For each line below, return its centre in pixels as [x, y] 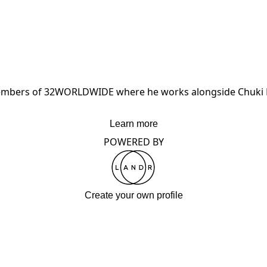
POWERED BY [133, 142]
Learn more [133, 124]
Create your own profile [133, 195]
